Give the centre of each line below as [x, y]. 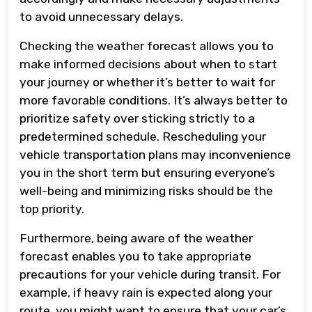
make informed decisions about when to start [148, 64]
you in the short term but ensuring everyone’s [147, 172]
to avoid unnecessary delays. [101, 16]
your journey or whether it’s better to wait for [147, 82]
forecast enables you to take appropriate [135, 256]
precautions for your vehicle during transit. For [150, 274]
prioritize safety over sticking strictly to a [137, 118]
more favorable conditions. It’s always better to [154, 100]
